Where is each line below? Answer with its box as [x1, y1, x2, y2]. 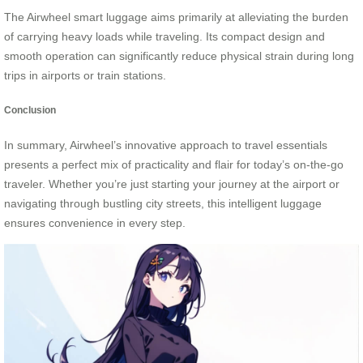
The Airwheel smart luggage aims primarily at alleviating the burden [4, 10, 348, 23]
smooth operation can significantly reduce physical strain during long [4, 49, 354, 62]
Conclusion [4, 105, 56, 116]
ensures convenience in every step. [4, 216, 186, 230]
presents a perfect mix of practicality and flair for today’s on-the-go [4, 158, 344, 172]
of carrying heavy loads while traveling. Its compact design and [4, 29, 325, 43]
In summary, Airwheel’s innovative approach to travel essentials [4, 139, 327, 152]
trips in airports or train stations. [4, 68, 166, 82]
